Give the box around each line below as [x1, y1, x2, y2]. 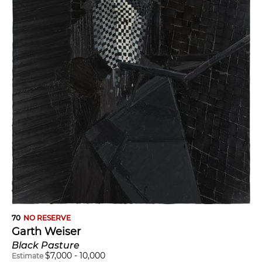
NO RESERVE [23, 213, 71, 222]
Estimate [12, 251, 43, 260]
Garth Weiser [12, 225, 81, 238]
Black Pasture [12, 239, 80, 251]
